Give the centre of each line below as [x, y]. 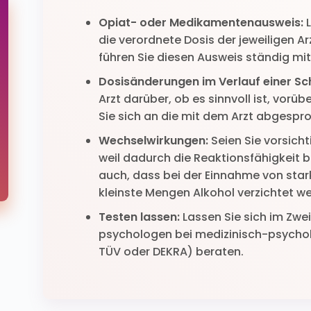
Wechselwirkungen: [155, 141]
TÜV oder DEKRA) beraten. [171, 252]
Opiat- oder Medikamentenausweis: [201, 23]
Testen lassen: [141, 217]
